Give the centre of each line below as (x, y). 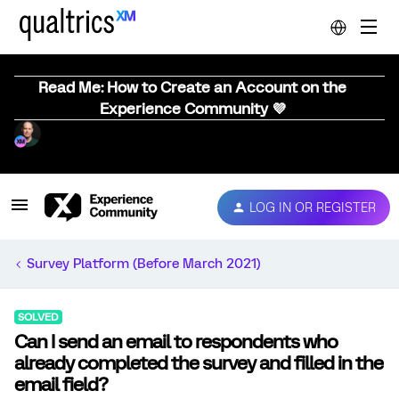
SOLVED (38, 317)
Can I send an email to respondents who (176, 342)
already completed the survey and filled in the (199, 363)
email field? (61, 384)
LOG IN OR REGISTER (313, 207)
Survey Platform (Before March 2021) (144, 264)
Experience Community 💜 (192, 109)
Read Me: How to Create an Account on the (192, 87)
